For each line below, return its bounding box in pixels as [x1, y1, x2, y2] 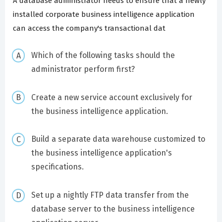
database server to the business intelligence [31, 204, 195, 214]
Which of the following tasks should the [31, 50, 175, 60]
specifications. [31, 162, 84, 172]
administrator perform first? [31, 64, 135, 74]
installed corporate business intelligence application [13, 10, 195, 19]
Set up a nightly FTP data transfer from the [31, 190, 189, 200]
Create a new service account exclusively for [31, 92, 192, 102]
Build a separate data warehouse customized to [31, 134, 205, 144]
